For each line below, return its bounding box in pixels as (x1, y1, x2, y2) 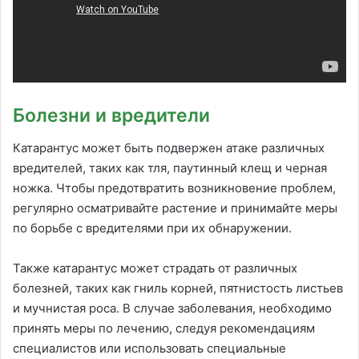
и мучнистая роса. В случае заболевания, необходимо (13, 300, 332, 316)
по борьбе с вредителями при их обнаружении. (13, 220, 292, 236)
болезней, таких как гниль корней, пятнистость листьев (13, 280, 343, 296)
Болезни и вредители (13, 104, 210, 127)
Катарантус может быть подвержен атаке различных (13, 139, 325, 155)
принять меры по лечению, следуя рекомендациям (13, 320, 315, 336)
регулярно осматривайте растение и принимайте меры (13, 200, 337, 216)
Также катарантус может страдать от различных (13, 260, 297, 276)
